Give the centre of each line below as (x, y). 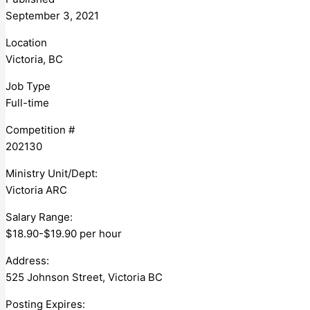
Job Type (28, 86)
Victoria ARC (36, 190)
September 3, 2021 (52, 15)
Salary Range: (39, 217)
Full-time (30, 102)
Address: (27, 260)
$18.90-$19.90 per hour (64, 233)
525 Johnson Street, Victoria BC (84, 277)
